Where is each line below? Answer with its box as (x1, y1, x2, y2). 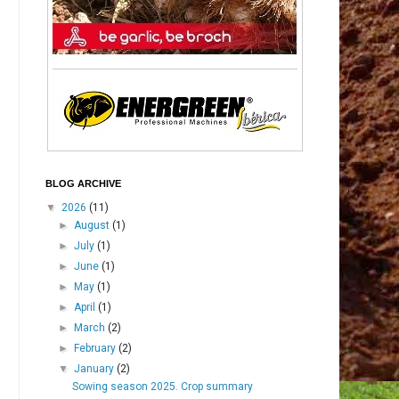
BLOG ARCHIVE (45, 177, 121, 189)
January (74, 362, 118, 375)
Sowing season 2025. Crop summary (71, 379, 253, 393)
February (74, 341, 119, 354)
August (74, 218, 113, 232)
